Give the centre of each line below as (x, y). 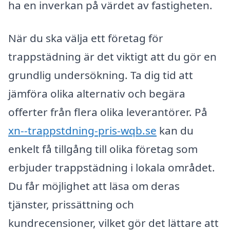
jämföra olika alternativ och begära (97, 94)
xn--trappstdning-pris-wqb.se (82, 131)
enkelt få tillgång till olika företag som (103, 149)
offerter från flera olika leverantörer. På (108, 112)
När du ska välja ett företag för (86, 38)
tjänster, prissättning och (71, 205)
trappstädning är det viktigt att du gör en (112, 57)
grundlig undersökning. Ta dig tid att (101, 75)
